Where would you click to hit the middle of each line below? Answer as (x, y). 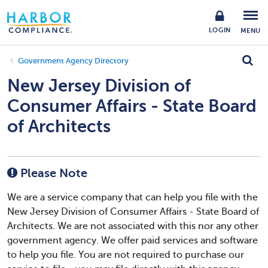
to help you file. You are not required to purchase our (126, 255)
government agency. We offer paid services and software (133, 240)
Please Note (52, 173)
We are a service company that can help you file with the (133, 197)
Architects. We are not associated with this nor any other (133, 226)
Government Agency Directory (73, 61)
